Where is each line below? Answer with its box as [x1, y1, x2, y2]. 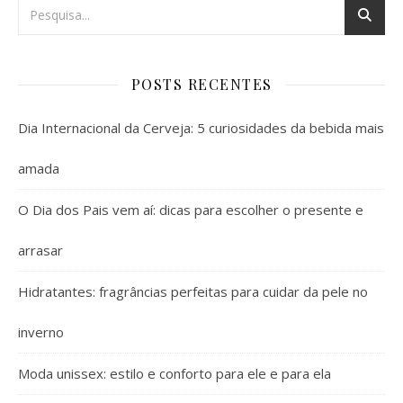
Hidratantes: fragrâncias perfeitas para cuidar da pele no [18, 282, 368, 301]
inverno [18, 323, 64, 342]
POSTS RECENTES [130, 75, 273, 94]
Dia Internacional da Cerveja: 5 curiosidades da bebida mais [18, 119, 384, 138]
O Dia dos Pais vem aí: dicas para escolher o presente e [18, 201, 363, 219]
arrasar [18, 241, 63, 260]
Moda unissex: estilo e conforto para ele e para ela [18, 364, 331, 383]
